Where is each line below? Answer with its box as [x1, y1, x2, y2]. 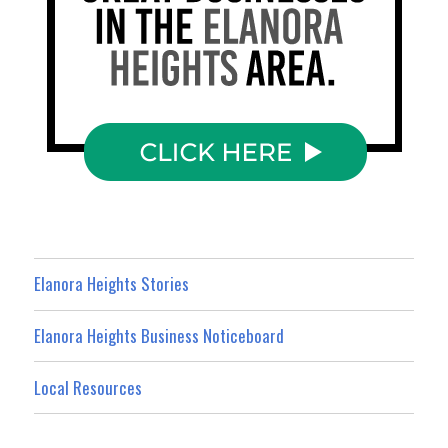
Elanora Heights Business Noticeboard [34, 322, 285, 348]
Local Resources [34, 374, 143, 400]
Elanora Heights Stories [34, 271, 190, 297]
